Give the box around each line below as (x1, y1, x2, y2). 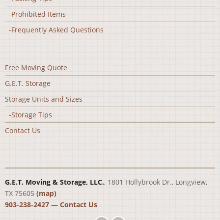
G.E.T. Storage (5, 79, 51, 88)
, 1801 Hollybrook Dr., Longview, (104, 177, 207, 187)
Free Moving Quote (5, 63, 67, 72)
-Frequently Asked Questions (5, 25, 104, 34)
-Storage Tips (5, 110, 52, 119)
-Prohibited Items (5, 9, 66, 19)
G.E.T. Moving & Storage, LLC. (5, 177, 104, 187)
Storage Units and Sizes (5, 94, 82, 104)
